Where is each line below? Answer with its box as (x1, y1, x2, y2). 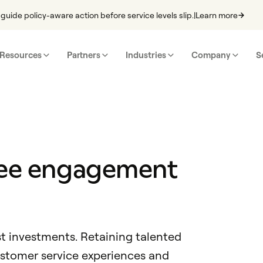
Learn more (195, 9, 238, 20)
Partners (67, 49, 101, 60)
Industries (125, 49, 166, 60)
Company (191, 49, 231, 60)
